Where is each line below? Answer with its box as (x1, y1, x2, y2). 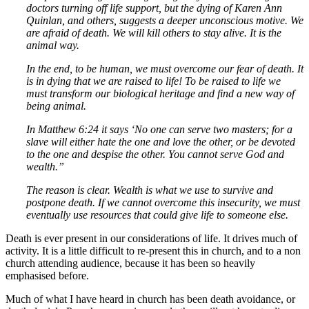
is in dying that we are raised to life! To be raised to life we (26, 74, 281, 87)
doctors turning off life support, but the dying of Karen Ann (26, 1, 282, 14)
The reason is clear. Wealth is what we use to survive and (26, 183, 273, 196)
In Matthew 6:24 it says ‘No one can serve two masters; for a (26, 123, 292, 135)
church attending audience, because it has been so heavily (6, 257, 255, 269)
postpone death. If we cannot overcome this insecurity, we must (26, 196, 300, 208)
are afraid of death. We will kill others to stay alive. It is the (26, 26, 281, 39)
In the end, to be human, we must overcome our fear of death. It (26, 62, 303, 74)
